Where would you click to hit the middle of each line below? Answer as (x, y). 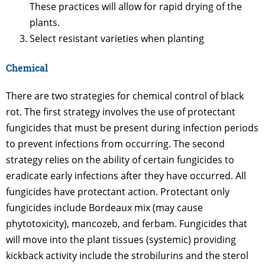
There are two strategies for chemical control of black (125, 96)
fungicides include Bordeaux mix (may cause (104, 207)
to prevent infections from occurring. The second (115, 143)
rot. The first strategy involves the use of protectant (121, 112)
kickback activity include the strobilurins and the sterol (127, 255)
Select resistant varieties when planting (117, 39)
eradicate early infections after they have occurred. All (126, 175)
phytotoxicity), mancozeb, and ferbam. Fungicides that (127, 223)
